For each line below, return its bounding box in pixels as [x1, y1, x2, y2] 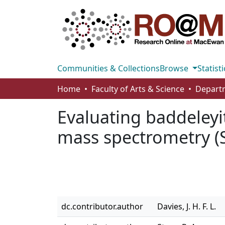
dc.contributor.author [61, 201, 143, 212]
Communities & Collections [57, 63, 160, 74]
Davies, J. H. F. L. [157, 201, 216, 212]
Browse [160, 63, 190, 74]
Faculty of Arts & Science [91, 83, 184, 94]
